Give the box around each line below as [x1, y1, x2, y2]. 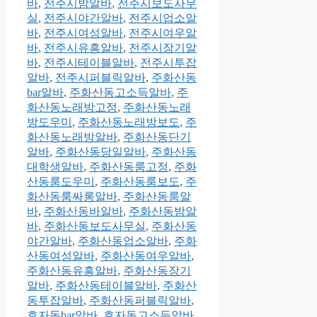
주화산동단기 [123, 131, 191, 144]
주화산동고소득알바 [69, 86, 171, 99]
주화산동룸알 [123, 190, 191, 203]
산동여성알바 [27, 250, 95, 263]
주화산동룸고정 [89, 161, 168, 173]
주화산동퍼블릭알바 [89, 294, 191, 307]
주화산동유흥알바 [27, 265, 117, 277]
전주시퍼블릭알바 [55, 71, 146, 84]
